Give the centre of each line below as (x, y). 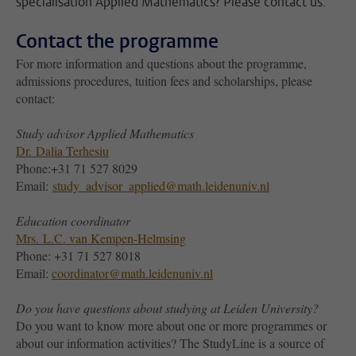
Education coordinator (73, 221)
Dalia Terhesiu (72, 151)
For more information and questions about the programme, (161, 64)
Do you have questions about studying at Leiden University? (167, 308)
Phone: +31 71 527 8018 (78, 256)
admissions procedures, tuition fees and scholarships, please (164, 81)
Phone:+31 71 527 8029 (77, 168)
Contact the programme (117, 42)
